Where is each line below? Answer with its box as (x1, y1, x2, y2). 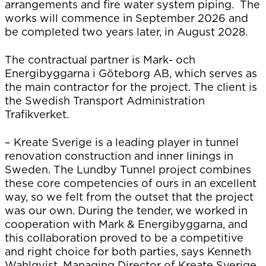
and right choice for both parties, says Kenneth (5, 245, 251, 258)
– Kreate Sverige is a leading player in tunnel (5, 136, 239, 148)
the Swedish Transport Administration (5, 94, 205, 107)
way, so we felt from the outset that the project (5, 191, 254, 203)
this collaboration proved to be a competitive (5, 232, 243, 244)
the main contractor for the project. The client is (5, 81, 257, 93)
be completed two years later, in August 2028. (5, 26, 248, 38)
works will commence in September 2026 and (5, 12, 248, 24)
